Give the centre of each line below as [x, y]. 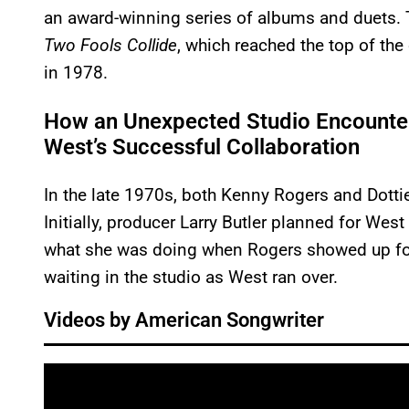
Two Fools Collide [110, 46]
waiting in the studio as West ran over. [191, 278]
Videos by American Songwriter [184, 320]
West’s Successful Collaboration [202, 147]
